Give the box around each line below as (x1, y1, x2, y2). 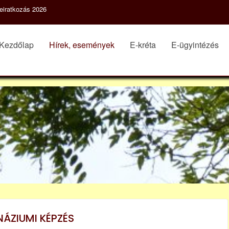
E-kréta (130, 39, 156, 51)
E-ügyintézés (171, 39, 219, 51)
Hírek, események (49, 39, 114, 51)
